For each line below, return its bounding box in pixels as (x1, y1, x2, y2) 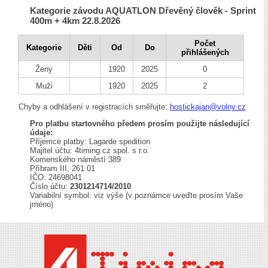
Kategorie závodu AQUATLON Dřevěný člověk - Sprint (30, 5, 256, 16)
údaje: (30, 128, 53, 138)
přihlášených (181, 48, 229, 57)
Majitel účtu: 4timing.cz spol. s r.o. (30, 146, 150, 156)
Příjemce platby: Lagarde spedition (30, 137, 150, 147)
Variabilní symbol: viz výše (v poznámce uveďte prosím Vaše (30, 191, 243, 200)
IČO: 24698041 (30, 173, 82, 182)
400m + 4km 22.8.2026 (30, 16, 120, 26)
